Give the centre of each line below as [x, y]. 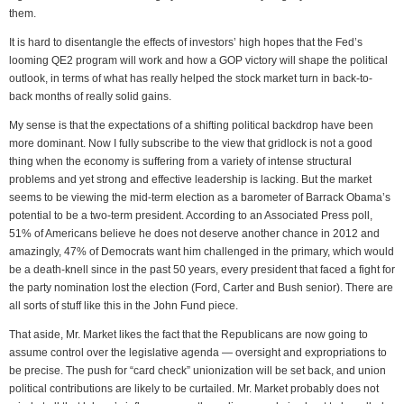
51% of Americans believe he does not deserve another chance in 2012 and [194, 234]
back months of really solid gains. [90, 96]
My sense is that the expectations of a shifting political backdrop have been [191, 125]
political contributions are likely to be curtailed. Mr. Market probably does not [194, 389]
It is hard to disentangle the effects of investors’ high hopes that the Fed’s [186, 42]
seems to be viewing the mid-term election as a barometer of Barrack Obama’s [200, 197]
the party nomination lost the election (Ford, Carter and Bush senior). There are [201, 288]
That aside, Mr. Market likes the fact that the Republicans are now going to [188, 335]
